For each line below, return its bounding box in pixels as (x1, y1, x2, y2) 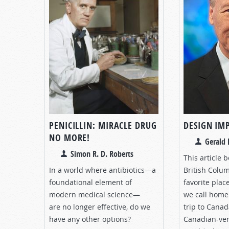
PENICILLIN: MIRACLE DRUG (49, 119, 157, 132)
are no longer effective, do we (49, 201, 150, 212)
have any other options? (49, 214, 131, 224)
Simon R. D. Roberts (71, 148, 133, 159)
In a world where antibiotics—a (49, 165, 156, 175)
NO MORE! (49, 131, 90, 144)
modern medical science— (49, 189, 140, 199)
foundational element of (49, 177, 132, 187)
